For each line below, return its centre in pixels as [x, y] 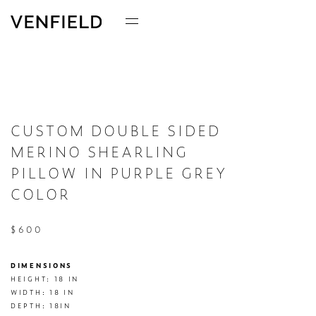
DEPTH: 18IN [41, 306]
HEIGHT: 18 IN [45, 279]
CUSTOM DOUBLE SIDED [116, 130]
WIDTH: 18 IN [43, 292]
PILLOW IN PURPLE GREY [119, 173]
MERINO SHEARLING [99, 152]
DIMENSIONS [42, 266]
